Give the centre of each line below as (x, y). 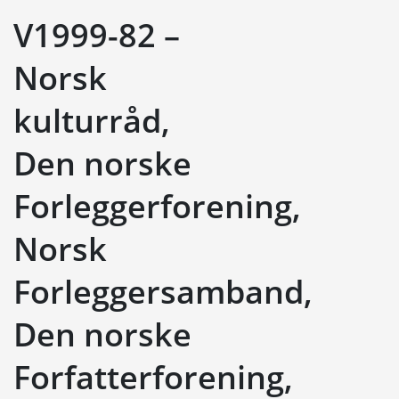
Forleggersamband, (163, 292)
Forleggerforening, (157, 206)
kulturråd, (92, 121)
